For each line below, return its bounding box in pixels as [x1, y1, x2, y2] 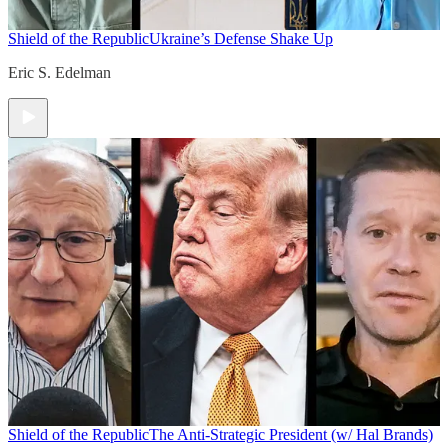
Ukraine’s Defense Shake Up [149, 30, 333, 48]
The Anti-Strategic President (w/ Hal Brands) [149, 426, 433, 444]
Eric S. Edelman [8, 64, 111, 82]
